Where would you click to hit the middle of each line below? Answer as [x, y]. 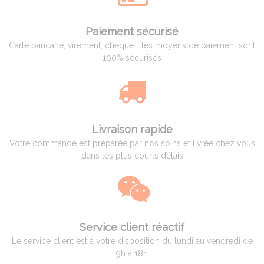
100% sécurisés [132, 57]
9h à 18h [132, 253]
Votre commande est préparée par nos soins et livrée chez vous [132, 143]
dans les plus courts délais [132, 155]
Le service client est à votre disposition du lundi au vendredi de [132, 241]
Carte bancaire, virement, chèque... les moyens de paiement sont [132, 45]
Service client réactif [132, 227]
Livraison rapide [132, 129]
